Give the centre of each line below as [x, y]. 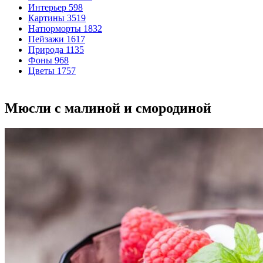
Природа [46, 50]
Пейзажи [46, 39]
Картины [46, 18]
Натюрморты [55, 28]
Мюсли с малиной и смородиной [108, 108]
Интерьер [47, 7]
